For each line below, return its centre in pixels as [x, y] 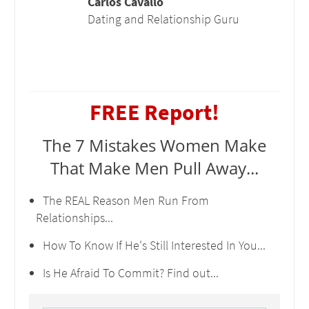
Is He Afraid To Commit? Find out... [131, 273]
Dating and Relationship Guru [163, 19]
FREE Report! [154, 112]
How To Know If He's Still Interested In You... [154, 245]
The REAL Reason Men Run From [126, 200]
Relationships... [74, 218]
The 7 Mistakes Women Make [154, 145]
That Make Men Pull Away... [154, 168]
